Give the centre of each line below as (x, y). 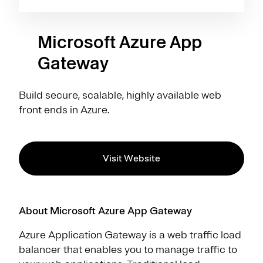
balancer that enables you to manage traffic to (128, 249)
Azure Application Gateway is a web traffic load (130, 235)
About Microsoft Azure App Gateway (105, 210)
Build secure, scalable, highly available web (120, 95)
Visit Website (131, 158)
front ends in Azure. (64, 109)
